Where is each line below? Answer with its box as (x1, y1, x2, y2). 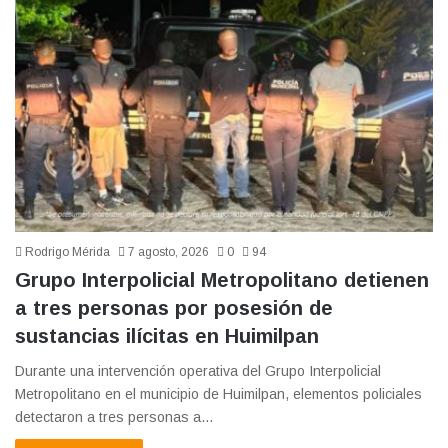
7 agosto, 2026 (128, 244, 209, 259)
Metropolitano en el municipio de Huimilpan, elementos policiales (15, 385, 422, 402)
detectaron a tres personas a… (15, 408, 214, 425)
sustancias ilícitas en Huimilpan (15, 324, 319, 347)
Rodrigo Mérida (25, 244, 110, 259)
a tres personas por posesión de (15, 296, 333, 319)
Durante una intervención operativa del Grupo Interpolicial (15, 362, 381, 379)
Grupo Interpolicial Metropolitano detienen (15, 268, 429, 291)
